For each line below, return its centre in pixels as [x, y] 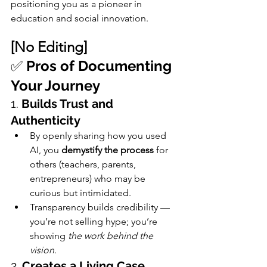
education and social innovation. [80, 18]
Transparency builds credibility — [101, 207]
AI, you [46, 150]
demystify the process [108, 150]
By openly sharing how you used [99, 135]
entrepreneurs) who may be [89, 178]
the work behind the [112, 235]
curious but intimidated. [80, 193]
